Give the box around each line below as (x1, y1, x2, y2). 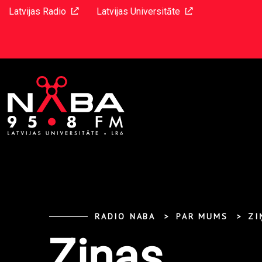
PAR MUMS (176, 211, 228, 222)
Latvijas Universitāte (96, 6, 180, 17)
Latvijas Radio (9, 6, 66, 17)
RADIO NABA (95, 211, 156, 222)
